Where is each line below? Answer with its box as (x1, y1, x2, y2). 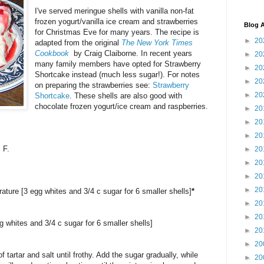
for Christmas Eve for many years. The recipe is (35, 27, 200, 37)
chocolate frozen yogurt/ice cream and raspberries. (35, 101, 209, 111)
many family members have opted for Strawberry (35, 59, 202, 68)
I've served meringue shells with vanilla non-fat (35, 6, 194, 15)
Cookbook (35, 48, 70, 58)
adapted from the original (35, 38, 122, 47)
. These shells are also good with (70, 91, 183, 100)
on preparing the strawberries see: (35, 80, 153, 90)
